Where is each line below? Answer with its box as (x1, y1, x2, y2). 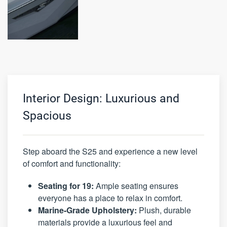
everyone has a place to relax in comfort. (38, 192, 182, 204)
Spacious (23, 109, 71, 123)
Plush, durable (137, 204, 191, 216)
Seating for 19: (38, 180, 94, 192)
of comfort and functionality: (23, 158, 121, 170)
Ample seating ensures (94, 180, 178, 192)
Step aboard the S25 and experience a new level (23, 145, 198, 158)
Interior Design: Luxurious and (23, 92, 179, 106)
